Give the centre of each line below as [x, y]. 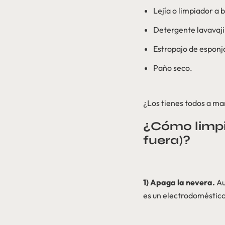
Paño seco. [175, 68]
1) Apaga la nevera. [179, 182]
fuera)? [167, 140]
